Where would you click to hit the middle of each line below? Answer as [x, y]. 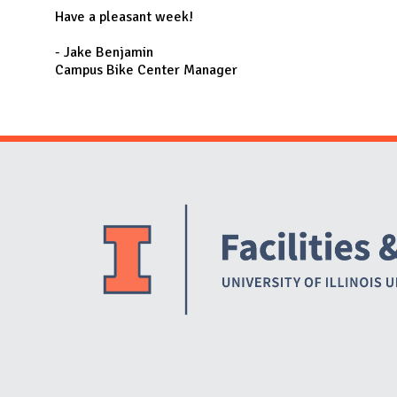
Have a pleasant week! [124, 17]
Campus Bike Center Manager [146, 70]
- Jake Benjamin [104, 53]
